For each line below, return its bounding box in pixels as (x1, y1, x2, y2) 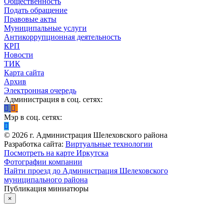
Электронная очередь (4, 86, 76, 95)
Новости (4, 50, 33, 59)
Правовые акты (4, 14, 56, 23)
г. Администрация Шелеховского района (28, 130, 167, 139)
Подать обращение (4, 5, 67, 14)
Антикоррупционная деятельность (4, 32, 121, 41)
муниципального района (4, 175, 88, 184)
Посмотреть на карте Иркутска (4, 148, 109, 157)
